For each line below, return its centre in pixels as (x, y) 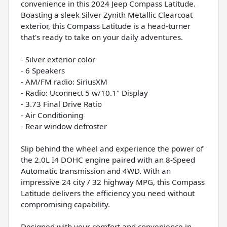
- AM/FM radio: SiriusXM (64, 82)
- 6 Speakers (43, 71)
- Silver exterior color (58, 60)
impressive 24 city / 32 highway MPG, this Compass (113, 182)
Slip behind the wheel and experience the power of (112, 149)
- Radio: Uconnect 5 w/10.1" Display (84, 93)
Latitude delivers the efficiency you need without (108, 193)
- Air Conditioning (52, 115)
